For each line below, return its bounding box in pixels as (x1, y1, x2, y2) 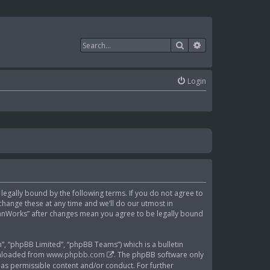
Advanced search (202, 39, 269, 50)
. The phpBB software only (114, 249, 204, 260)
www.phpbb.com (46, 249, 105, 260)
